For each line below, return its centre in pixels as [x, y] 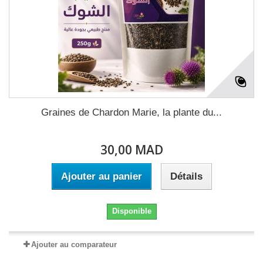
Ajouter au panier [101, 176]
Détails [186, 176]
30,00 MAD [131, 150]
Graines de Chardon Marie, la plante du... [131, 112]
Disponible [131, 211]
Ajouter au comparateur [74, 245]
